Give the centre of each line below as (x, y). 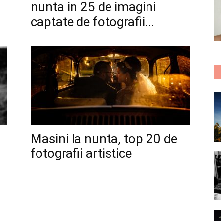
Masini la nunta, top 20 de (104, 139)
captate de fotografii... (92, 22)
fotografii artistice (81, 153)
